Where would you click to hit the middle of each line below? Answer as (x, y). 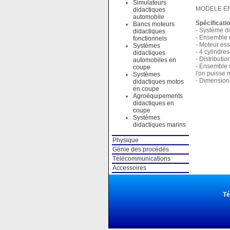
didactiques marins (159, 125)
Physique (125, 140)
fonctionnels (150, 39)
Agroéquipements (158, 96)
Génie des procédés (140, 149)
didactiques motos (158, 82)
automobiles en (154, 60)
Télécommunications (141, 159)
